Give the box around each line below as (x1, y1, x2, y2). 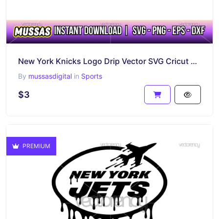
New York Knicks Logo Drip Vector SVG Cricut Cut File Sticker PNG (191, 56, 197, 66)
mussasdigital (28, 72, 72, 80)
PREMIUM (21, 142, 50, 150)
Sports (81, 72, 102, 80)
